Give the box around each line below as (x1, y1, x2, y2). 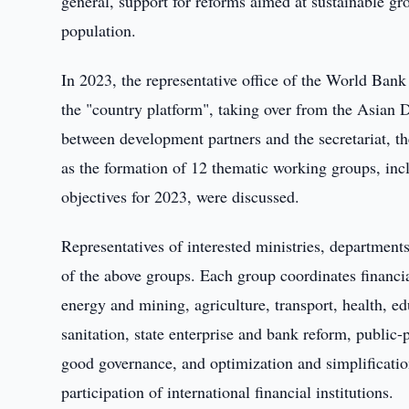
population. (61, 19, 137, 41)
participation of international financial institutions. (61, 381, 394, 403)
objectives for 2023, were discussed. (61, 185, 300, 207)
